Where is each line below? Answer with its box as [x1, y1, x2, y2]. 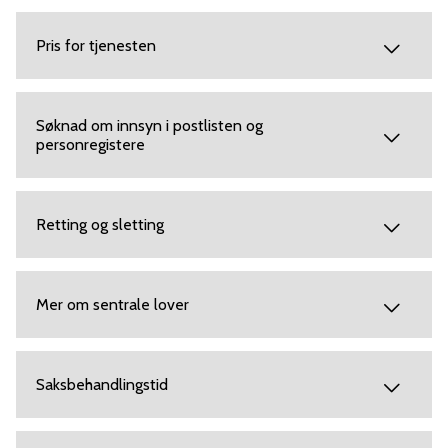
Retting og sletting [36, 215, 164, 235]
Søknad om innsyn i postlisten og [36, 116, 263, 136]
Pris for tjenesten [36, 36, 156, 56]
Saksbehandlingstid [36, 375, 168, 395]
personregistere [36, 135, 145, 155]
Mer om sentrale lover [36, 295, 189, 315]
